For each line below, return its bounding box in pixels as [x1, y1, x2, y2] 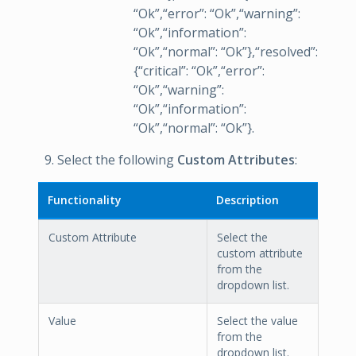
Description [216, 192, 279, 207]
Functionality [48, 192, 121, 207]
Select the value [217, 312, 298, 328]
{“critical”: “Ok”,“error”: [133, 61, 265, 79]
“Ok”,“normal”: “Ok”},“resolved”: [133, 42, 318, 60]
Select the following [57, 150, 177, 168]
